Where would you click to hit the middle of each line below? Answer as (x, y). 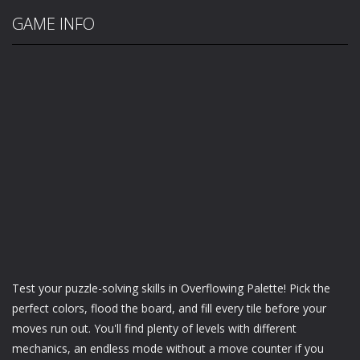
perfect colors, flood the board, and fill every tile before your (169, 309)
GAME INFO (53, 24)
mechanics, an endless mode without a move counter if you (168, 349)
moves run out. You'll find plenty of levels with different (154, 329)
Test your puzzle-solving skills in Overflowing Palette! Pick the (171, 288)
